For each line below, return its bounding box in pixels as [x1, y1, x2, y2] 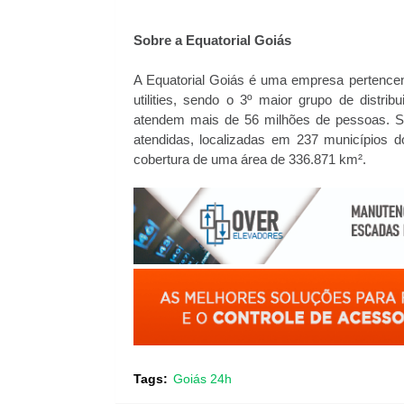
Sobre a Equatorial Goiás [133, 33, 291, 49]
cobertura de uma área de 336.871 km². [133, 152, 366, 168]
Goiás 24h [172, 372, 232, 387]
